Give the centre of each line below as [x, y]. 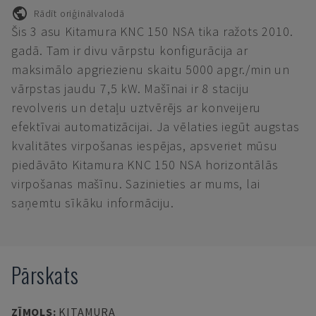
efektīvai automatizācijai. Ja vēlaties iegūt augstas [156, 127]
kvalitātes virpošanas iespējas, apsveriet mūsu [145, 146]
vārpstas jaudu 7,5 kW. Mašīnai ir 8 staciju [130, 89]
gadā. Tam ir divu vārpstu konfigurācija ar [130, 50]
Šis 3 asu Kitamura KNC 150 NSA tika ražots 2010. [152, 31]
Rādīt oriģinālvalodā [79, 13]
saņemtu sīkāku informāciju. [93, 203]
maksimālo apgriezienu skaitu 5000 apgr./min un [151, 69]
